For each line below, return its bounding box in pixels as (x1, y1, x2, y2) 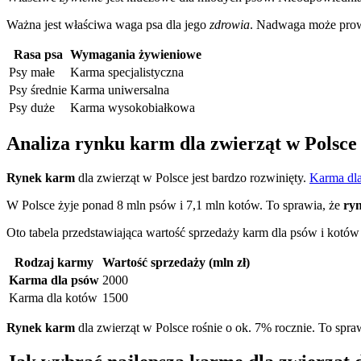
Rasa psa (13, 47, 63, 61)
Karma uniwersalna (70, 82, 169, 97)
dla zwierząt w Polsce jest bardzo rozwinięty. (75, 171, 309, 185)
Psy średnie (9, 82, 67, 97)
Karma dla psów (9, 273, 99, 288)
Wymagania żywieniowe (70, 47, 201, 61)
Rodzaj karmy (15, 255, 93, 270)
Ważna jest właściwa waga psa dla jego (6, 17, 210, 31)
